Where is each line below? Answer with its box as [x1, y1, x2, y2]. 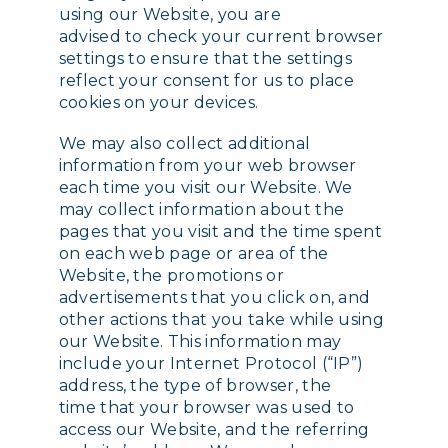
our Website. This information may [58, 332, 342, 352]
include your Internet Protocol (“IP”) [58, 354, 364, 374]
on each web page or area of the [58, 244, 329, 264]
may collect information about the [58, 200, 345, 220]
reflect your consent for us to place [58, 71, 355, 91]
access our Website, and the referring [58, 420, 370, 440]
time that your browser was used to [58, 398, 355, 418]
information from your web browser [58, 156, 357, 176]
